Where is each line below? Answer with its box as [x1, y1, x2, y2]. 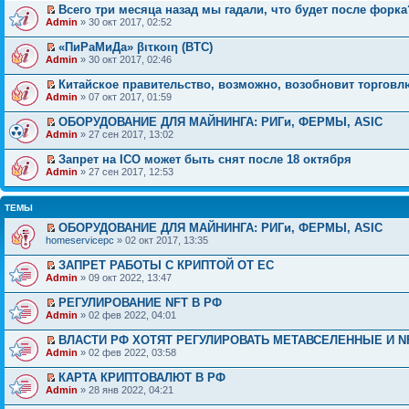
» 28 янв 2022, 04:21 [78, 383, 173, 395]
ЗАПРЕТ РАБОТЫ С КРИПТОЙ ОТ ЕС [58, 257, 274, 272]
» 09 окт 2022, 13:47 [78, 271, 172, 283]
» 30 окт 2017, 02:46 [78, 53, 172, 65]
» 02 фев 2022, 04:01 [78, 309, 176, 320]
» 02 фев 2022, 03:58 [78, 346, 176, 358]
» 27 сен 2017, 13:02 [78, 128, 173, 140]
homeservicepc [46, 234, 114, 246]
